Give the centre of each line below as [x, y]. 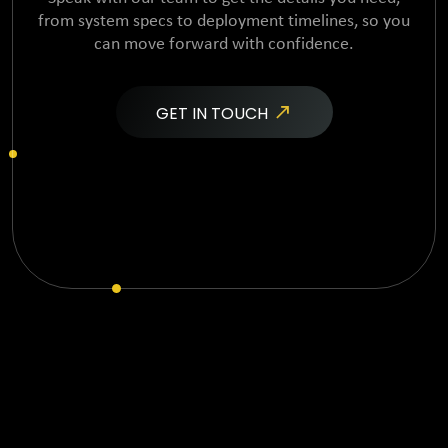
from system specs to [115, 21]
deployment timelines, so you [301, 21]
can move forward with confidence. [224, 44]
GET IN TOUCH [213, 113]
